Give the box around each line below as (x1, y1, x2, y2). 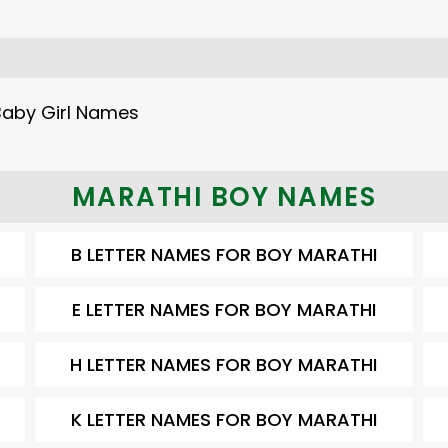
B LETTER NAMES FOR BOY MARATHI (70, 242, 377, 267)
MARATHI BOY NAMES (71, 179, 377, 215)
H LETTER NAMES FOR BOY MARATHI (70, 352, 378, 377)
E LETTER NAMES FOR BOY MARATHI (71, 297, 376, 322)
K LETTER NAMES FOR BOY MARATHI (70, 407, 377, 432)
